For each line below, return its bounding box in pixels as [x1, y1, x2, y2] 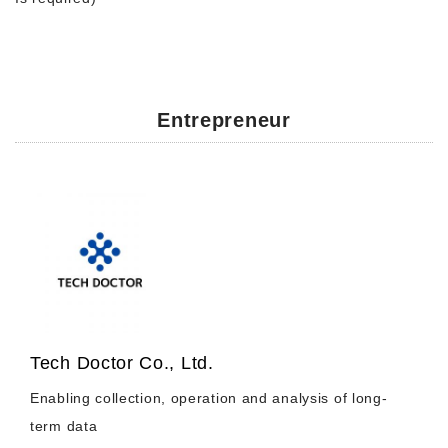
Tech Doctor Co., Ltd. [30, 353, 214, 373]
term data [30, 418, 98, 434]
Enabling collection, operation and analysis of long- [30, 390, 388, 406]
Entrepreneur [157, 109, 291, 131]
